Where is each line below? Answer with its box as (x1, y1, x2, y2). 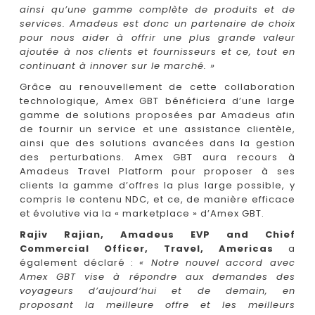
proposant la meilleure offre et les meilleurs (20, 297, 295, 311)
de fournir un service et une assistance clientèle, (20, 122, 295, 136)
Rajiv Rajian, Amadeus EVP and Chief (20, 227, 295, 241)
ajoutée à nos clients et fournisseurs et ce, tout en (20, 44, 295, 58)
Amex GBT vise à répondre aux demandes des (20, 269, 295, 283)
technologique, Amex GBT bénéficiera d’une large (20, 94, 295, 108)
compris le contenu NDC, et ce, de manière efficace (20, 192, 295, 206)
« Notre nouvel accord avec (139, 255, 295, 269)
